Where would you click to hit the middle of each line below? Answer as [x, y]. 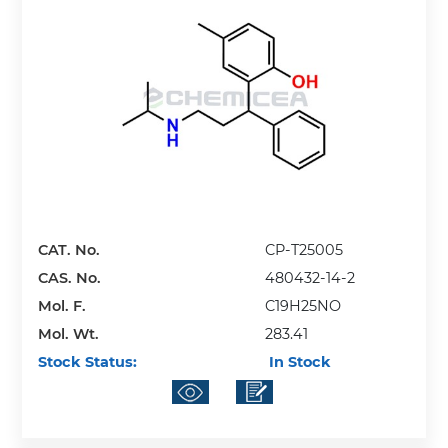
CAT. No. [69, 249]
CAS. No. [70, 277]
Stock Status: [88, 361]
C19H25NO [303, 305]
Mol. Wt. [69, 333]
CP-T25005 [304, 249]
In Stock [298, 361]
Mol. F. [62, 305]
